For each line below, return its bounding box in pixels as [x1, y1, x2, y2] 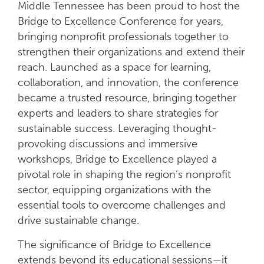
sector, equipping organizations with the [18, 183, 211, 196]
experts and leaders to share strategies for [18, 107, 218, 120]
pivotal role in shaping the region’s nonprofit [18, 168, 231, 181]
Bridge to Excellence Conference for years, [18, 15, 223, 28]
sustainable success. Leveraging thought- [18, 122, 217, 135]
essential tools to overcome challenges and [18, 199, 226, 212]
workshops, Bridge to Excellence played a [18, 153, 217, 166]
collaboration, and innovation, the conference [18, 76, 239, 89]
